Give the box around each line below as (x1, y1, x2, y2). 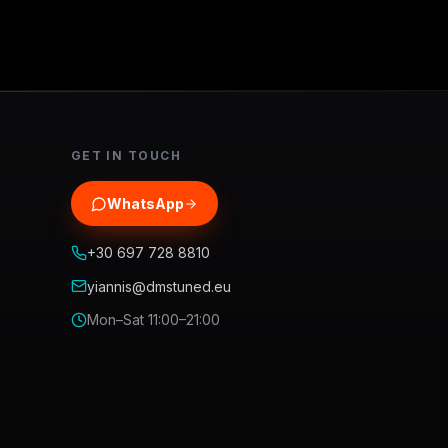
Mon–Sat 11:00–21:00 (86, 311, 220, 328)
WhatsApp (106, 195, 184, 212)
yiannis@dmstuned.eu (86, 277, 231, 295)
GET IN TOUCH (70, 148, 181, 163)
